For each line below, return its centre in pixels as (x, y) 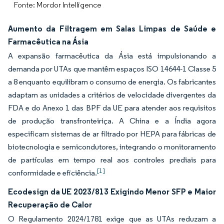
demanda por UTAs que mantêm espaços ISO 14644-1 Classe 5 (112, 69)
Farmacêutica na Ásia (48, 41)
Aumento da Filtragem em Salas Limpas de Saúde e (112, 28)
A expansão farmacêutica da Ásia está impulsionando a (112, 56)
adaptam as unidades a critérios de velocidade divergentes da (112, 95)
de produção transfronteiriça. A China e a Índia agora (112, 121)
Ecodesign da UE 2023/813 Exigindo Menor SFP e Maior (112, 191)
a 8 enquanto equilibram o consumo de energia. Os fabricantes (112, 82)
